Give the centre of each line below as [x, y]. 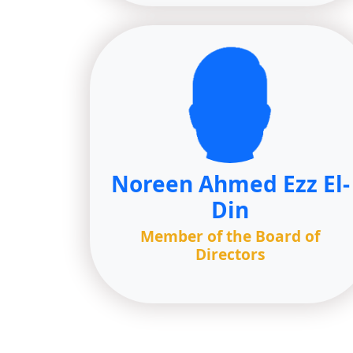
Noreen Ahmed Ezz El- [230, 184]
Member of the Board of [230, 236]
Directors [230, 254]
